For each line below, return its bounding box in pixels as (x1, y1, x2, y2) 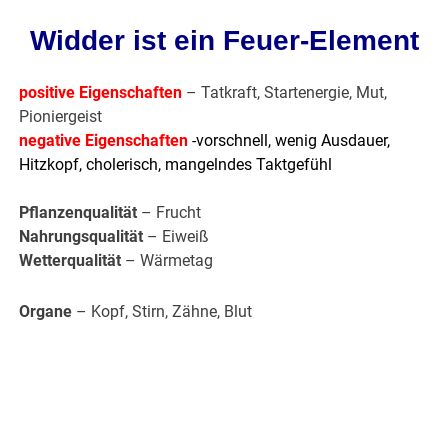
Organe (19, 302, 73, 322)
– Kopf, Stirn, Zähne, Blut (72, 302, 253, 322)
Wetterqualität (19, 251, 122, 271)
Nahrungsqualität (19, 227, 144, 247)
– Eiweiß (143, 227, 214, 247)
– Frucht (137, 203, 206, 223)
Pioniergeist (19, 107, 103, 127)
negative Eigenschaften (19, 131, 193, 151)
